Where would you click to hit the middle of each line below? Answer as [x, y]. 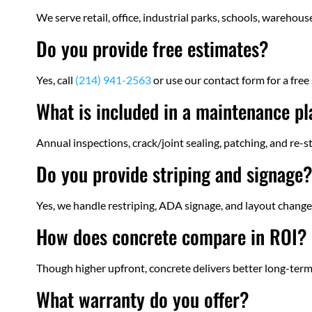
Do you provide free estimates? [153, 49]
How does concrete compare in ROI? [172, 237]
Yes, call [56, 80]
